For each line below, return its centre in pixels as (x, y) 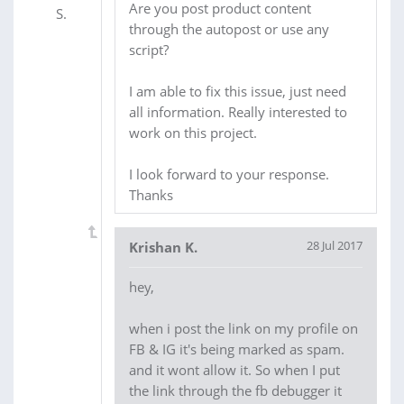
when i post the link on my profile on (243, 328)
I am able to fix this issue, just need (238, 91)
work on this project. (193, 132)
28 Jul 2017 (335, 245)
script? (149, 49)
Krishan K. (163, 247)
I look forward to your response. (229, 174)
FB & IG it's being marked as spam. (237, 349)
